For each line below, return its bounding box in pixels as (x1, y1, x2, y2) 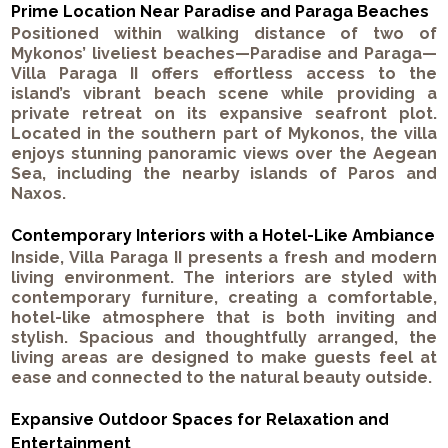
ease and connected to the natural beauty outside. (11, 368, 433, 388)
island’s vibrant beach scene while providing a (11, 84, 437, 104)
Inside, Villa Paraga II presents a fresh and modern (11, 248, 437, 268)
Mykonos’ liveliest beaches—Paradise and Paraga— (11, 44, 437, 64)
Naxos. (11, 184, 67, 204)
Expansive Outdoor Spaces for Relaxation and (11, 410, 390, 430)
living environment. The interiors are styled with (11, 268, 437, 288)
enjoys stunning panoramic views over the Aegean (11, 144, 437, 164)
